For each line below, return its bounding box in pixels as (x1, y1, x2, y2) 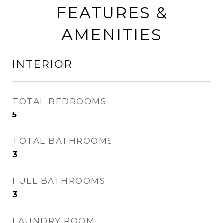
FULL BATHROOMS (12, 176, 105, 186)
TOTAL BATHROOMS (12, 136, 113, 146)
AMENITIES (61, 25, 162, 44)
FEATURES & (55, 3, 168, 22)
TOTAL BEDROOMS (12, 96, 106, 106)
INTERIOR (12, 58, 73, 70)
